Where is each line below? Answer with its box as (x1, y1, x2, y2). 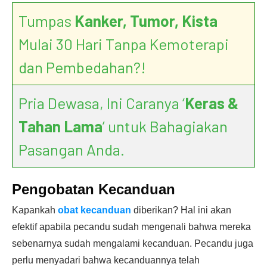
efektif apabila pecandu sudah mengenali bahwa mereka (12, 222, 251, 232)
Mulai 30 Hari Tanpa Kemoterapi (18, 35, 229, 53)
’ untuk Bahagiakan (103, 117, 228, 135)
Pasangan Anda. (18, 140, 125, 159)
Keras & (185, 94, 238, 112)
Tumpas (18, 11, 74, 30)
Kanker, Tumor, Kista (74, 11, 218, 30)
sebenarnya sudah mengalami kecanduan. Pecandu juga (12, 238, 253, 249)
